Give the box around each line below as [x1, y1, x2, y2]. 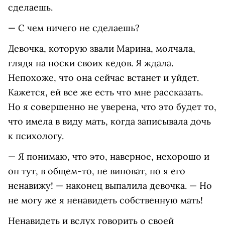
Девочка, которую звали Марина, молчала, [8, 43, 195, 55]
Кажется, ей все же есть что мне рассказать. [8, 86, 203, 98]
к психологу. [8, 130, 64, 142]
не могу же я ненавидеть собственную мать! [8, 194, 203, 206]
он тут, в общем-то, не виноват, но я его [8, 165, 185, 177]
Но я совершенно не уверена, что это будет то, [8, 101, 216, 113]
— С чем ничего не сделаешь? [8, 22, 140, 34]
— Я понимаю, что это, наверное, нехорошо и [8, 151, 209, 163]
